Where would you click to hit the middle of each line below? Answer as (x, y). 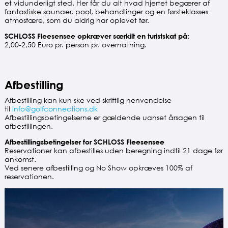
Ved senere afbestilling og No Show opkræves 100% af (98, 168)
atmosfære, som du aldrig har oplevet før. (77, 20)
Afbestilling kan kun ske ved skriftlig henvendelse (88, 100)
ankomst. (20, 159)
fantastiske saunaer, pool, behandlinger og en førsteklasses (106, 12)
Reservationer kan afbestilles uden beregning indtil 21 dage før (113, 151)
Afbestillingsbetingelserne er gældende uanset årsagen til (104, 118)
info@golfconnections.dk (55, 109)
